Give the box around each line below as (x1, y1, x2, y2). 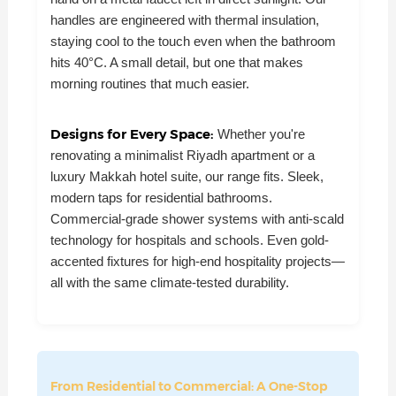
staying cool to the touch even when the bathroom (49, 34, 336, 49)
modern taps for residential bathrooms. (49, 190, 272, 206)
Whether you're (217, 126, 305, 142)
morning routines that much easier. (49, 76, 249, 92)
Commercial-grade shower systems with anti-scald (49, 211, 344, 227)
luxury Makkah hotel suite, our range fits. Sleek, (49, 169, 324, 185)
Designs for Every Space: (49, 126, 217, 143)
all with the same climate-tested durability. (49, 275, 289, 291)
